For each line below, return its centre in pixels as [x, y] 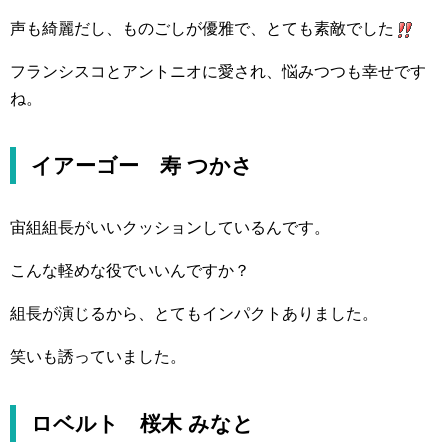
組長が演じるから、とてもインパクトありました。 [194, 313]
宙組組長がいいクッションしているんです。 [170, 227]
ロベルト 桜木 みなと [142, 423]
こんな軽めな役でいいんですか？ [130, 270]
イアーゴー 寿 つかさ [142, 165]
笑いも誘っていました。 [98, 356]
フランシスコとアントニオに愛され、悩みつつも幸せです [218, 71]
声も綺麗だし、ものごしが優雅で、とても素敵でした [202, 28]
